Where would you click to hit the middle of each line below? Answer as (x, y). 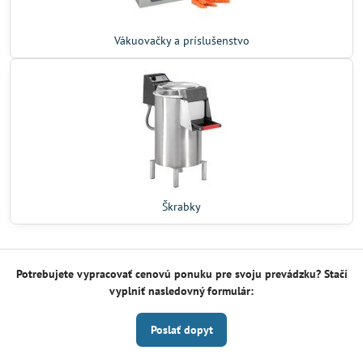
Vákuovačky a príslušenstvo (181, 41)
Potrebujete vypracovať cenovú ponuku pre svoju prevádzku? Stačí (181, 274)
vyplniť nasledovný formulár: (181, 291)
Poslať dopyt (181, 330)
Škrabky (181, 207)
